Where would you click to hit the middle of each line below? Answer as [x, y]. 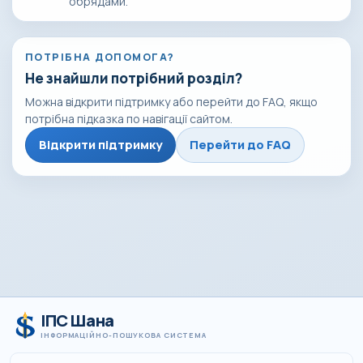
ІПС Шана [77, 320]
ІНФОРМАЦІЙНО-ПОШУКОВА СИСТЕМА [124, 335]
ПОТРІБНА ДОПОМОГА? [100, 57]
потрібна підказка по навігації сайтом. [129, 119]
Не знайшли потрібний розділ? [134, 79]
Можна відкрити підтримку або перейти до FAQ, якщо [171, 102]
